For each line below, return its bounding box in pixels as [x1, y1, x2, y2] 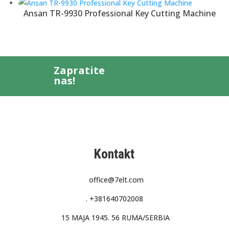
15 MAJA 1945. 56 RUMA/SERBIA [59, 212, 170, 222]
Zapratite [53, 63, 105, 77]
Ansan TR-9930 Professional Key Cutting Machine [24, 7, 216, 19]
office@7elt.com [89, 174, 144, 185]
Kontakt [94, 146, 135, 162]
